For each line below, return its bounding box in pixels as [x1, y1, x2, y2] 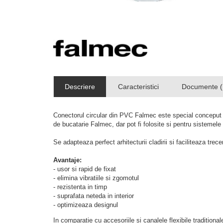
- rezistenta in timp [53, 183, 107, 191]
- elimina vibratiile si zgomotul [53, 174, 141, 182]
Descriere [65, 82, 95, 91]
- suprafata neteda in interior [53, 192, 134, 200]
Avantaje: [53, 156, 82, 164]
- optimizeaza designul [53, 201, 118, 209]
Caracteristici [118, 82, 159, 91]
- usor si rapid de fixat [53, 165, 116, 173]
